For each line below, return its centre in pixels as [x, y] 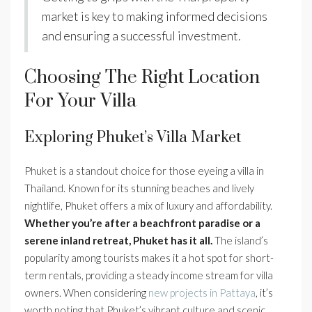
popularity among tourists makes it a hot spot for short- [149, 258]
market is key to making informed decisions [155, 16]
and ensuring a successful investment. [141, 36]
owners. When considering [86, 293]
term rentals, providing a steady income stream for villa [149, 275]
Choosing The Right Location [142, 78]
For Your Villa [80, 102]
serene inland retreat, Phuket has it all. [118, 241]
